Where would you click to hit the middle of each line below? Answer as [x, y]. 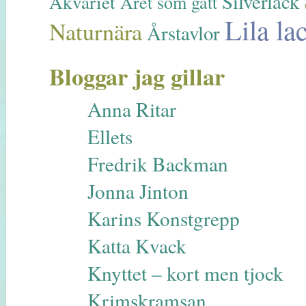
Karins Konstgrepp [163, 219]
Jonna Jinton [138, 191]
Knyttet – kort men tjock [185, 273]
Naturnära [96, 32]
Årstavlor [183, 33]
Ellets [110, 137]
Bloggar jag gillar [137, 77]
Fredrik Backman [157, 164]
